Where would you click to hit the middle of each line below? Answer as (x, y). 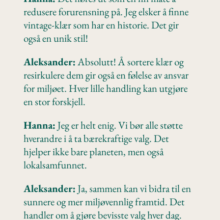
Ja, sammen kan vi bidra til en (133, 188)
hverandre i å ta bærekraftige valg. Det (96, 138)
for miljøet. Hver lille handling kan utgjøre (106, 88)
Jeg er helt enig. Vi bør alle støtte (119, 125)
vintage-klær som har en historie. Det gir (101, 25)
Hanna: (40, 125)
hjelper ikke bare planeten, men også (94, 151)
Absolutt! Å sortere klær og (130, 61)
